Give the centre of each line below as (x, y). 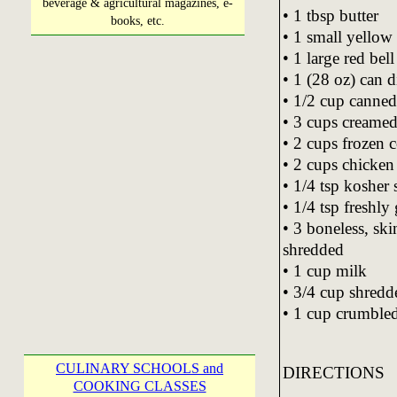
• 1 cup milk (324, 270)
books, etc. (138, 21)
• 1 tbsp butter (330, 15)
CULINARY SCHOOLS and (140, 368)
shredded (313, 249)
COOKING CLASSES (140, 386)
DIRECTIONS (333, 372)
